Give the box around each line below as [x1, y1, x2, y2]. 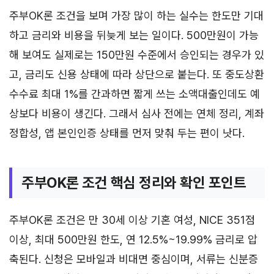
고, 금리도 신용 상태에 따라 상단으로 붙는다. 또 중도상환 [9, 67, 264, 81]
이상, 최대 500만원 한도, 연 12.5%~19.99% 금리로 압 [9, 232, 257, 246]
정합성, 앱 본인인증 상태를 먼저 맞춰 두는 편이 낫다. [9, 126, 245, 139]
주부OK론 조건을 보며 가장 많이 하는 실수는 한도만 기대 [9, 9, 264, 22]
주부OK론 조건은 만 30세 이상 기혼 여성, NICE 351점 [9, 213, 255, 226]
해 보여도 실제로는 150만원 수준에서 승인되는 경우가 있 [9, 48, 264, 61]
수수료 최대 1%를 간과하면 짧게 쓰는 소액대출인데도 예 [9, 87, 260, 100]
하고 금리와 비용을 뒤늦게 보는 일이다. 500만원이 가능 [9, 28, 259, 42]
